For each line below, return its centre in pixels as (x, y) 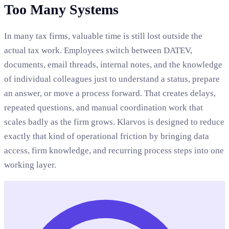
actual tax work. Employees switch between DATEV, (98, 51)
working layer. (30, 165)
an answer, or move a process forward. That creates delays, (110, 94)
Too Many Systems (61, 10)
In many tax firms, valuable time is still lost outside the (103, 36)
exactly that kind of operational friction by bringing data (107, 136)
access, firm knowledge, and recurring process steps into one (114, 151)
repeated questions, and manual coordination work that (104, 108)
